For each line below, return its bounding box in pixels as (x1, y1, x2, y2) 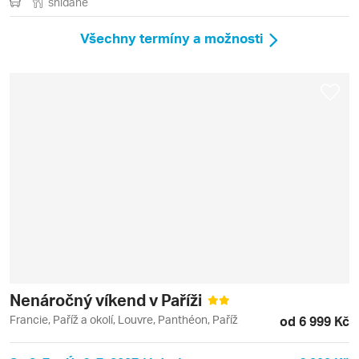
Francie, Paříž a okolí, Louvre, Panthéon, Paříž (10, 312, 238, 326)
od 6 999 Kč (280, 312, 349, 329)
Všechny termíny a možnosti (80, 29, 264, 47)
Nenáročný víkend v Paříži (10, 288, 205, 310)
